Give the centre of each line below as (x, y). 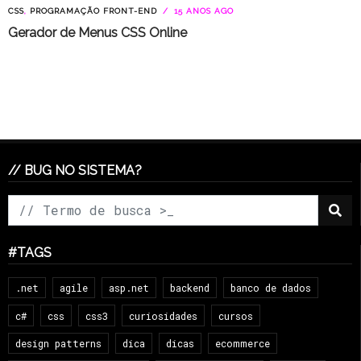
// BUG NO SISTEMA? (75, 170)
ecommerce (243, 343)
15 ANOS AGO (202, 10)
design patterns (58, 343)
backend (190, 288)
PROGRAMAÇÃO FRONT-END (93, 10)
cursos (236, 315)
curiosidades (163, 315)
